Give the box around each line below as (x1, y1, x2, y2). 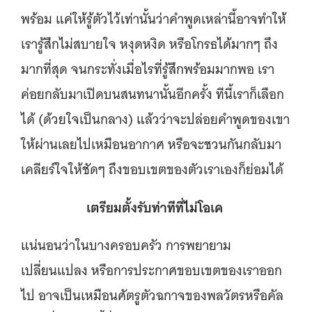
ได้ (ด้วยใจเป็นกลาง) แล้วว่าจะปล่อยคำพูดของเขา (21, 108, 290, 131)
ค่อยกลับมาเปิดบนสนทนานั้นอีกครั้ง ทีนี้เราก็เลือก (21, 83, 284, 106)
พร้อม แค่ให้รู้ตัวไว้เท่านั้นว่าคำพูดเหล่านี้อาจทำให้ (21, 8, 286, 31)
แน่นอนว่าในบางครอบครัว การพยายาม (21, 234, 231, 257)
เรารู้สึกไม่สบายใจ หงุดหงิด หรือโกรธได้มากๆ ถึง (21, 33, 278, 56)
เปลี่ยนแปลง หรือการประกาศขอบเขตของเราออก (21, 259, 282, 282)
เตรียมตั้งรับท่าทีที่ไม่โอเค (86, 196, 226, 219)
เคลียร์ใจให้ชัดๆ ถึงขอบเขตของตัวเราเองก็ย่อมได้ (21, 158, 283, 181)
